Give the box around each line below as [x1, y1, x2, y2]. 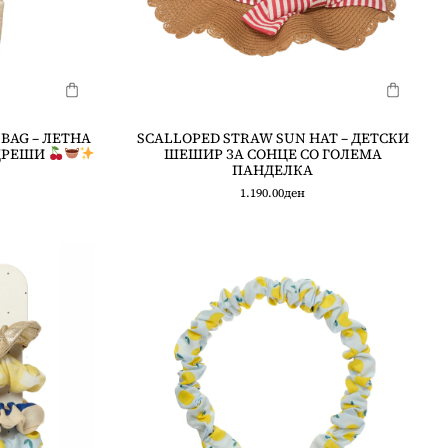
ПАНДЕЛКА [232, 160, 313, 180]
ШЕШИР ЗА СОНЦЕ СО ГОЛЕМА [163, 144, 382, 164]
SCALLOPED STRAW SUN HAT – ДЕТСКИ [136, 128, 409, 148]
